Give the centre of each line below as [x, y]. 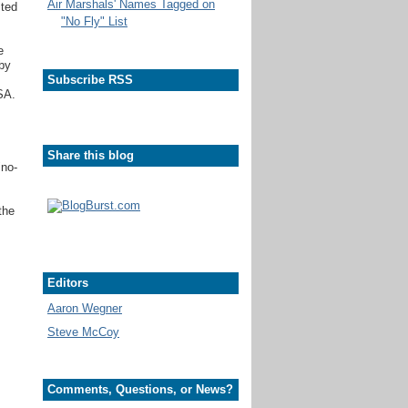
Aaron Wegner [85, 309]
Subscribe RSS [90, 79]
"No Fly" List [94, 22]
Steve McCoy [83, 331]
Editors [68, 282]
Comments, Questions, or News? [140, 390]
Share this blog [91, 155]
